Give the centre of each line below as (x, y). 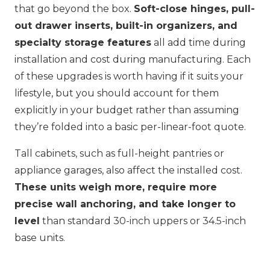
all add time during (199, 43)
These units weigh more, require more (116, 187)
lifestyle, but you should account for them (117, 93)
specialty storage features (83, 43)
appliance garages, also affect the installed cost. (128, 171)
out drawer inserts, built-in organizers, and (126, 26)
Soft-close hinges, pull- (194, 9)
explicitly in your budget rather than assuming (127, 110)
